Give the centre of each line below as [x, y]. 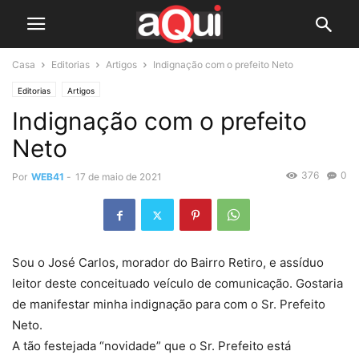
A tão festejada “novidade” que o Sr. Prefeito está [151, 346]
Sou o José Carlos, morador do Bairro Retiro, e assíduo [168, 263]
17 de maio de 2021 [119, 177]
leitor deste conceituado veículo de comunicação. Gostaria [177, 284]
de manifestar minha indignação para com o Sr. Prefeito [169, 305]
